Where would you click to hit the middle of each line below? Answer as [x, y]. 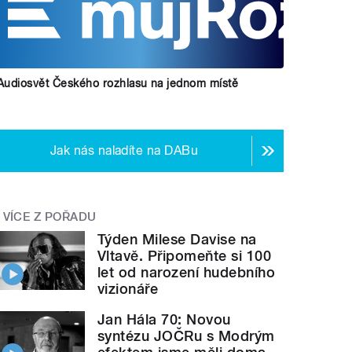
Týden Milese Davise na [177, 239]
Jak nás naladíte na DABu [124, 151]
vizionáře [128, 288]
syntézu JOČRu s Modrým [186, 335]
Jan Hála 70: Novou [164, 319]
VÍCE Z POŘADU [49, 217]
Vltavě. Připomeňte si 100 [185, 255]
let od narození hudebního [187, 272]
